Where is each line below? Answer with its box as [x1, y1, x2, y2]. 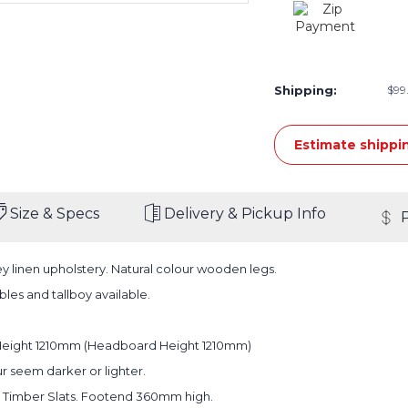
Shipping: [273, 83, 337, 98]
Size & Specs [9, 205, 99, 223]
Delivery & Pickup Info [163, 205, 326, 223]
